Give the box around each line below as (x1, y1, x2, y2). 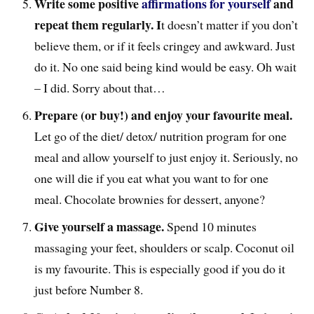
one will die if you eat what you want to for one (34, 169, 269, 186)
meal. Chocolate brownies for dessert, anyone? (34, 190, 266, 207)
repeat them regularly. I (34, 15, 162, 34)
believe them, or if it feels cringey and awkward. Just (34, 37, 296, 55)
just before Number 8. (34, 280, 144, 298)
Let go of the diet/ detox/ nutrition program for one (34, 127, 287, 144)
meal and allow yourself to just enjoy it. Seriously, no (34, 148, 299, 165)
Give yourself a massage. (34, 217, 165, 235)
